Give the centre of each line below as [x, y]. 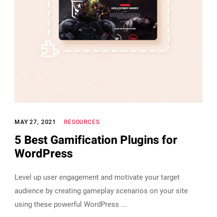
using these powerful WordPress [68, 204]
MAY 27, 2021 [36, 122]
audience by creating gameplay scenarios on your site [101, 191]
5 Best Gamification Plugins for [96, 140]
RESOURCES [82, 122]
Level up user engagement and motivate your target [97, 177]
